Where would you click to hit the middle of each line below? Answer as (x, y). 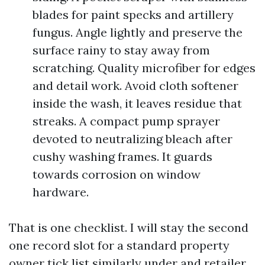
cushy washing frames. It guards (122, 156)
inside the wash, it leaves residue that (137, 103)
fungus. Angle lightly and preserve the (138, 32)
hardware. (61, 192)
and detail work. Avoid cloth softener (135, 85)
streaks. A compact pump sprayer (126, 121)
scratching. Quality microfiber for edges (144, 68)
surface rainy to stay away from (121, 50)
